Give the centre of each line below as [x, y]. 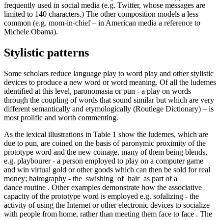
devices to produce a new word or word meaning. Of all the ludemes [110, 82]
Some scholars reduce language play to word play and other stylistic [109, 73]
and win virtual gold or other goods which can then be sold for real [107, 169]
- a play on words [164, 91]
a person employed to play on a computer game [130, 161]
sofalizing [169, 196]
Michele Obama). [31, 31]
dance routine [26, 187]
